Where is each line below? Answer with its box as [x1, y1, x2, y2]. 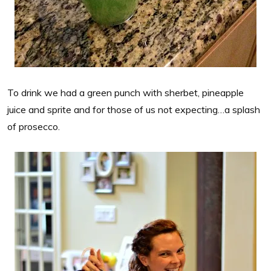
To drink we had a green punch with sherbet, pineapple [7, 86, 244, 99]
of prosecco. [7, 120, 60, 132]
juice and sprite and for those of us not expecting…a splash [7, 103, 260, 116]
